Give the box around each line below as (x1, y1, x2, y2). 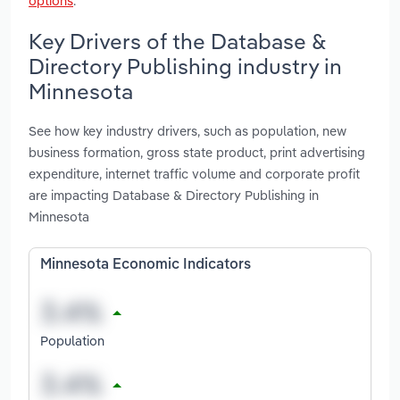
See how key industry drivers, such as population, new (29, 122, 346, 140)
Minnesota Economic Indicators (40, 258, 251, 273)
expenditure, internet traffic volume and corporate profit (29, 165, 360, 183)
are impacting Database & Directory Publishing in (29, 187, 319, 204)
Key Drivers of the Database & (29, 27, 326, 54)
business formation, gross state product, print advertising (29, 144, 365, 162)
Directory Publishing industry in (29, 52, 342, 79)
